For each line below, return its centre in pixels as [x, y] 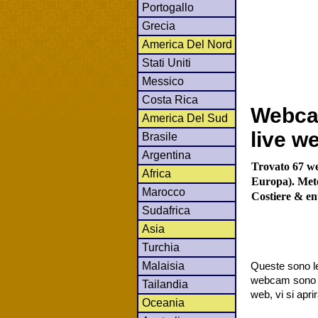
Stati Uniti [166, 62]
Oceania [163, 302]
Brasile [160, 136]
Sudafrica [166, 210]
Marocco [164, 192]
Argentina [166, 155]
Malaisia [163, 265]
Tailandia [165, 284]
